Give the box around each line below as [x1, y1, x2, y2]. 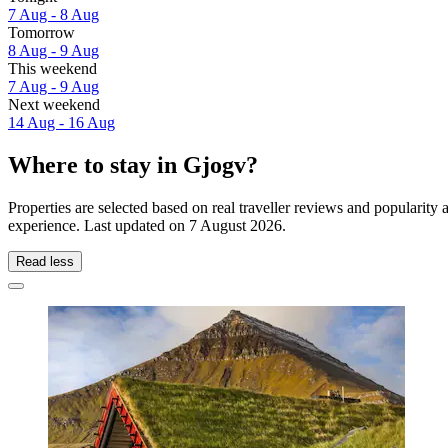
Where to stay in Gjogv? [8, 152, 258, 179]
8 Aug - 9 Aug [8, 42, 99, 60]
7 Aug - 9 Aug [8, 78, 99, 96]
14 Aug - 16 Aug [8, 114, 115, 132]
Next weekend [8, 96, 100, 114]
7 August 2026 [189, 216, 282, 234]
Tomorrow [8, 24, 75, 42]
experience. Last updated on [8, 216, 189, 234]
